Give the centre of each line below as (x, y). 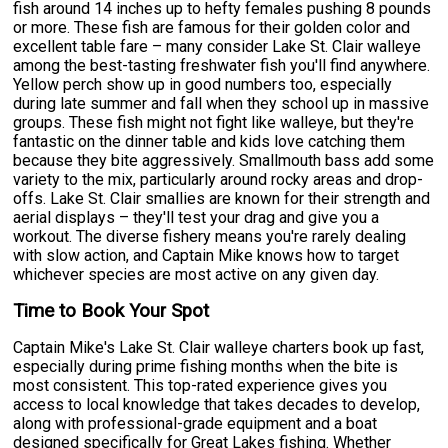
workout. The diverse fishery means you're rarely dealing (210, 236)
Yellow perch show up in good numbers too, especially (203, 84)
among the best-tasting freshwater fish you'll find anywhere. (222, 65)
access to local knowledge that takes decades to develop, (217, 404)
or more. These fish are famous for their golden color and (212, 27)
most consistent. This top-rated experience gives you (200, 385)
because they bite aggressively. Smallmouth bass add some (224, 160)
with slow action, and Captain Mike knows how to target (206, 255)
